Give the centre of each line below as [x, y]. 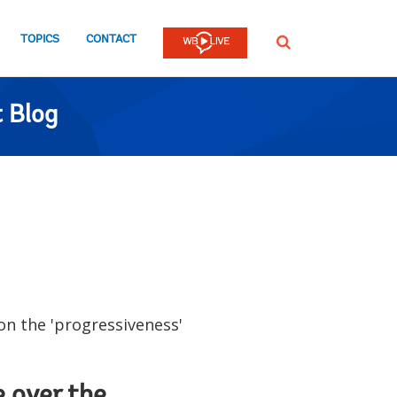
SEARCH [295, 41]
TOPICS [40, 39]
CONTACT [111, 39]
